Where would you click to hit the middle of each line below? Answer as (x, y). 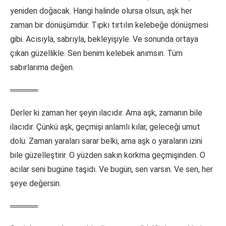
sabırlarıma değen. (42, 68)
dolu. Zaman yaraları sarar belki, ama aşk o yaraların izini (106, 141)
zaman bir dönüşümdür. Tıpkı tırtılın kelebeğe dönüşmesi (109, 25)
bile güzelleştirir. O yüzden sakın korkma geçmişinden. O (108, 155)
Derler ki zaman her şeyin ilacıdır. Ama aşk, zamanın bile (106, 113)
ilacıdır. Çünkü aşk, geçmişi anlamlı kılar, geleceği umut (105, 127)
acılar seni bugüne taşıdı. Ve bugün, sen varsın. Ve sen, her (111, 169)
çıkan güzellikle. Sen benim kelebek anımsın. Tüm (96, 53)
